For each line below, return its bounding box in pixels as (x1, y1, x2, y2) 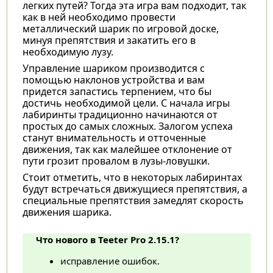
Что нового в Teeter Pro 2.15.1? (35, 233, 179, 246)
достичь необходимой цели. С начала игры (22, 96, 230, 110)
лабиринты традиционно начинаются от (22, 107, 218, 121)
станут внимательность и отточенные (22, 130, 206, 144)
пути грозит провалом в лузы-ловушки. (22, 154, 210, 168)
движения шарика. (22, 205, 112, 219)
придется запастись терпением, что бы (22, 84, 211, 98)
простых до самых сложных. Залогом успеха (22, 119, 233, 133)
